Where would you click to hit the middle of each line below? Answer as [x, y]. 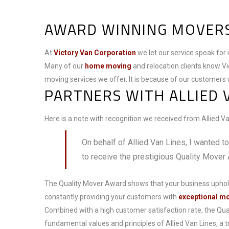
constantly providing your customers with [111, 197]
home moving [109, 66]
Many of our [65, 66]
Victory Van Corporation [95, 53]
